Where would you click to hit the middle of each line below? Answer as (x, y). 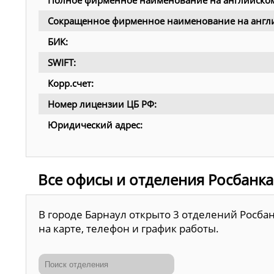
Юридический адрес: (95, 125)
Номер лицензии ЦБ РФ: (102, 104)
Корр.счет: (71, 83)
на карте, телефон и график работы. (129, 228)
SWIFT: (62, 63)
